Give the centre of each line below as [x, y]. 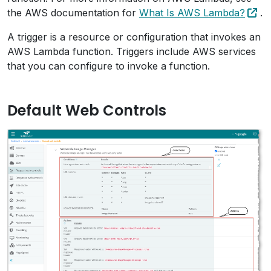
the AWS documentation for [73, 13]
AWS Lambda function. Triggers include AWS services [132, 51]
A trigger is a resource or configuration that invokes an [134, 37]
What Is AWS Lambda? [192, 13]
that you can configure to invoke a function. [109, 66]
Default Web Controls [87, 110]
